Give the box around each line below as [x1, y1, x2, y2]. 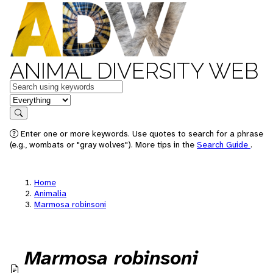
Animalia [34, 188, 66, 199]
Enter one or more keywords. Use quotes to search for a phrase [21, 128, 263, 139]
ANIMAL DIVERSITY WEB [10, 58, 258, 83]
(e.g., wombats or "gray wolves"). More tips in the [10, 139, 197, 150]
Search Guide [197, 139, 250, 150]
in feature [9, 93, 49, 105]
